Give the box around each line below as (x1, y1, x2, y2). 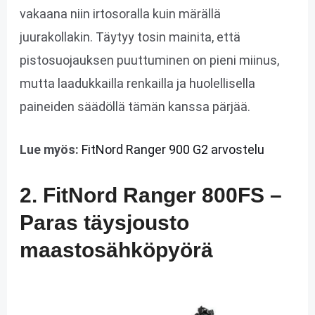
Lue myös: (19, 142, 79, 157)
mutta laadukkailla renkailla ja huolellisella (19, 75, 255, 91)
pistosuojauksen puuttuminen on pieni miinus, (19, 52, 279, 67)
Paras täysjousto (19, 211, 189, 235)
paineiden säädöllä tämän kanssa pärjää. (19, 98, 250, 114)
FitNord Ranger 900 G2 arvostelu (81, 142, 264, 157)
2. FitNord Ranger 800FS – (19, 184, 282, 207)
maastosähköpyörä (19, 238, 213, 262)
